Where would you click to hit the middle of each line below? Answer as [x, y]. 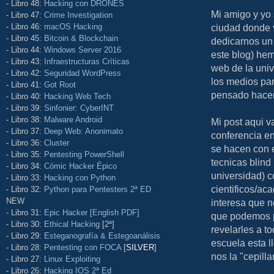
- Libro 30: [25, 224]
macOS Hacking [73, 26]
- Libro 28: [25, 247]
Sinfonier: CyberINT [79, 108]
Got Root [60, 84]
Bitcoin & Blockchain [81, 38]
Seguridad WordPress [83, 73]
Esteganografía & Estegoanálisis [102, 235]
